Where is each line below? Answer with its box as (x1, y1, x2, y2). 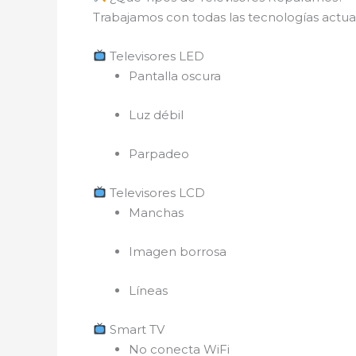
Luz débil (129, 106, 184, 122)
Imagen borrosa (129, 243, 226, 259)
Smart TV (106, 321, 165, 337)
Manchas (129, 204, 184, 220)
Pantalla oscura (129, 68, 221, 83)
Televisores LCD (106, 184, 206, 200)
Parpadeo (129, 145, 189, 161)
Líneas (129, 282, 168, 298)
